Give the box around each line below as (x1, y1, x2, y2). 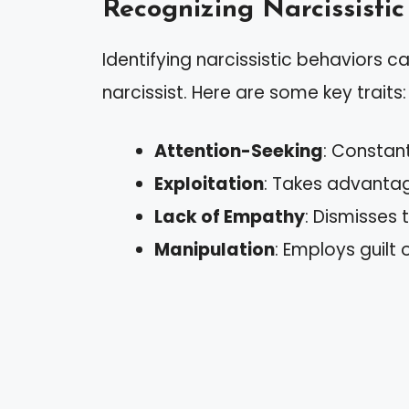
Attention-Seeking (154, 139, 323, 164)
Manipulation (154, 237, 275, 263)
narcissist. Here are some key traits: (102, 79, 406, 105)
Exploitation (154, 172, 264, 197)
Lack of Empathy (154, 204, 305, 230)
